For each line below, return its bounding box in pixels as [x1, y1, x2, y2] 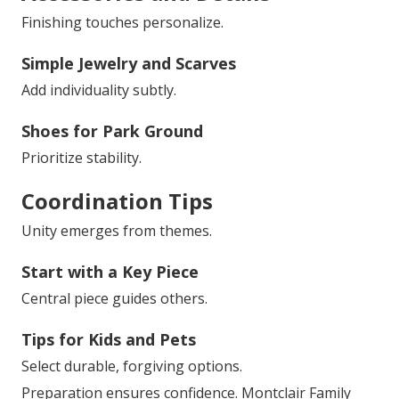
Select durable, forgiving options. [21, 356, 242, 377]
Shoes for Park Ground [21, 120, 203, 142]
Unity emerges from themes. [21, 221, 212, 241]
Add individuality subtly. [21, 80, 176, 101]
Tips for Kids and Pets [21, 329, 196, 351]
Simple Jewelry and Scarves [21, 53, 236, 75]
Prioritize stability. [21, 148, 142, 168]
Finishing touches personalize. [21, 12, 224, 33]
